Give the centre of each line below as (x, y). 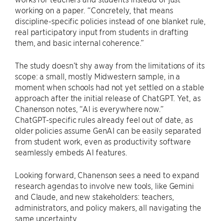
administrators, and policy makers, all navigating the (108, 207)
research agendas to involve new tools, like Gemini (104, 185)
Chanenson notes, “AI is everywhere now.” (89, 108)
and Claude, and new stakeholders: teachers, (94, 196)
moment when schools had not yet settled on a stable (110, 87)
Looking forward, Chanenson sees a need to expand (107, 174)
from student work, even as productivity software (103, 141)
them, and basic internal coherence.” (80, 42)
